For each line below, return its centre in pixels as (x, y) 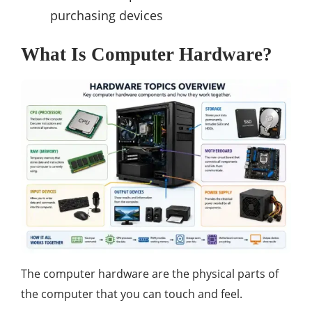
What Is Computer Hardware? (147, 55)
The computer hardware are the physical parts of (150, 273)
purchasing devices (107, 16)
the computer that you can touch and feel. (132, 294)
